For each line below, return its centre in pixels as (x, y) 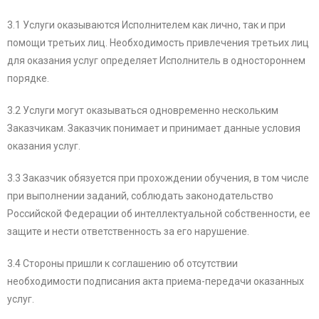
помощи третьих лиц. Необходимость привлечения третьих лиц (158, 43)
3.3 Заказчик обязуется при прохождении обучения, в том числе (158, 178)
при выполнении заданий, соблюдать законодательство (140, 196)
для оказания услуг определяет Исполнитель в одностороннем (156, 61)
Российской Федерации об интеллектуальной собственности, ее (159, 214)
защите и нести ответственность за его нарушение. (129, 232)
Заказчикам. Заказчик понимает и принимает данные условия (154, 129)
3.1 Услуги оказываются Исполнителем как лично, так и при (146, 25)
